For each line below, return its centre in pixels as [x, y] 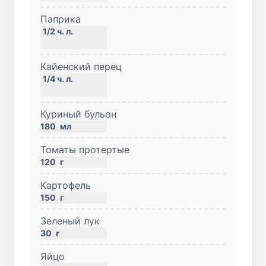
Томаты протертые [85, 149]
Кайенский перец [81, 66]
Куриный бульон [78, 114]
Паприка [61, 19]
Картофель [66, 185]
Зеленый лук [70, 221]
